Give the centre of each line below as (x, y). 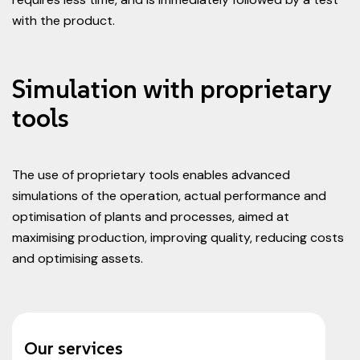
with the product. (63, 20)
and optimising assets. (78, 258)
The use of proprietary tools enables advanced (151, 175)
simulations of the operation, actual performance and (169, 196)
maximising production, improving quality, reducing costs (178, 237)
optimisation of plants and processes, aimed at (151, 217)
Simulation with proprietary (172, 89)
